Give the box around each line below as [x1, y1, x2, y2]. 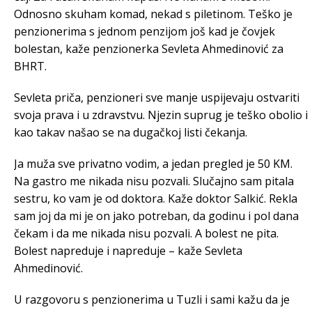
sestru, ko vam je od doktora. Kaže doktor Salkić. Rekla [14, 190, 297, 206]
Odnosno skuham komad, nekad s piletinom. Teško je [14, 6, 292, 22]
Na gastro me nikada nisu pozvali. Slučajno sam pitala [14, 173, 294, 189]
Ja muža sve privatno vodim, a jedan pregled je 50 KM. [14, 155, 292, 171]
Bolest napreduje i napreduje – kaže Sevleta [14, 242, 242, 258]
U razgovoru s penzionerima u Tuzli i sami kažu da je [14, 291, 290, 307]
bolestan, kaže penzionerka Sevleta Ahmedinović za [14, 40, 283, 56]
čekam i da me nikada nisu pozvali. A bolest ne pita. [14, 225, 279, 241]
